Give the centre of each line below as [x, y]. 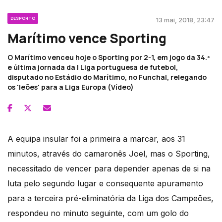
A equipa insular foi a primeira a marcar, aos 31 [96, 139]
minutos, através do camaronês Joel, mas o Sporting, [109, 153]
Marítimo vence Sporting [87, 38]
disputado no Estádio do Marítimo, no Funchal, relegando [107, 77]
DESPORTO [23, 18]
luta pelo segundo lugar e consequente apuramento [105, 183]
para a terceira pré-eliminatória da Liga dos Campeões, [111, 198]
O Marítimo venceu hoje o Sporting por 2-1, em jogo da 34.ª [109, 57]
